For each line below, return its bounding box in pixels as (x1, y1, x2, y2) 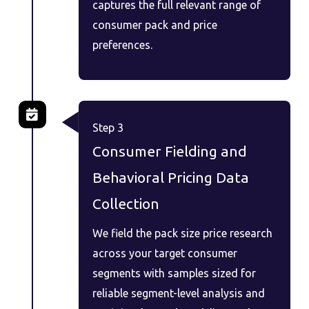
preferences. (92, 38, 152, 51)
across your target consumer (92, 246, 237, 259)
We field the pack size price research (92, 226, 272, 239)
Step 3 (92, 121, 123, 134)
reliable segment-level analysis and (92, 286, 265, 299)
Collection (92, 195, 159, 212)
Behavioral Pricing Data (92, 168, 249, 186)
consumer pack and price (92, 18, 217, 31)
